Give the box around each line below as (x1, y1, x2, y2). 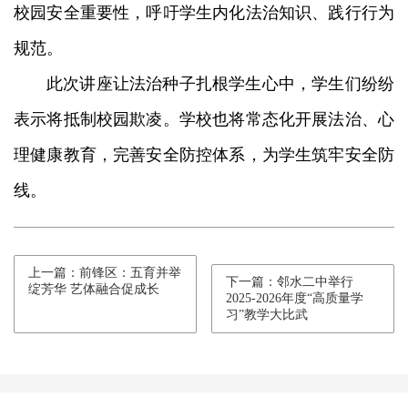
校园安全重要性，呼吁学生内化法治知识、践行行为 (14, 4, 394, 23)
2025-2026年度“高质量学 (226, 291, 364, 306)
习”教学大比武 (226, 308, 309, 322)
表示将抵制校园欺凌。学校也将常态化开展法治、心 (14, 110, 394, 129)
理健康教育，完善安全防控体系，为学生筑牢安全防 (14, 146, 394, 165)
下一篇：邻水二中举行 (226, 275, 354, 290)
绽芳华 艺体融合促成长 (28, 282, 159, 297)
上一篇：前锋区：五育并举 (28, 266, 181, 280)
